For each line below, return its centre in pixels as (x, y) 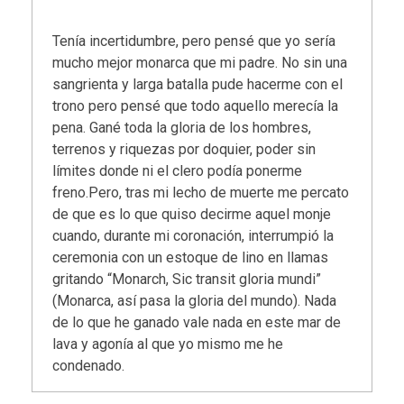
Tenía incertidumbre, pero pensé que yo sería (194, 41)
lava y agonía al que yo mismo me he (168, 344)
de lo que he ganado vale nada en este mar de (197, 323)
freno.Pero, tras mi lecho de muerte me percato (201, 193)
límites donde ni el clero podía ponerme (178, 171)
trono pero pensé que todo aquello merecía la (196, 106)
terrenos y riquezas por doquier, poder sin (184, 150)
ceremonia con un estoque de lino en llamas (191, 258)
